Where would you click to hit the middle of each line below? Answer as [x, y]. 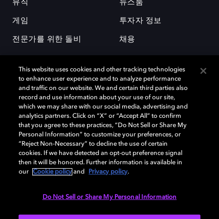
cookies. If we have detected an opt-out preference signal [101, 153]
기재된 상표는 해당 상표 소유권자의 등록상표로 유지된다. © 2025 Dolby [107, 128]
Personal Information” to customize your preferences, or [100, 135]
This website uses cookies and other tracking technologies [102, 70]
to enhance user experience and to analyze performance [100, 79]
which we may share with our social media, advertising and [103, 107]
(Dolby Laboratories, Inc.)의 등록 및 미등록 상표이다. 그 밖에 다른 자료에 [108, 120]
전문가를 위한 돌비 [47, 39]
